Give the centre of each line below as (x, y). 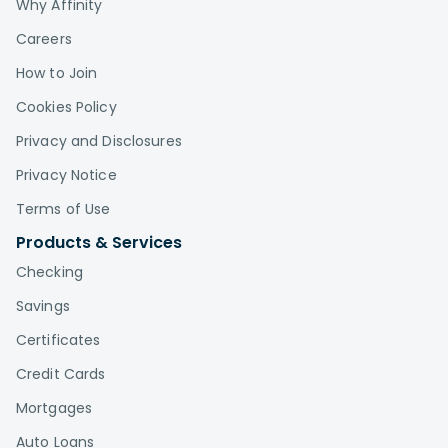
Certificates (58, 339)
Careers (44, 38)
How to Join (57, 72)
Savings (43, 305)
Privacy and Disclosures (99, 140)
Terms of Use (63, 208)
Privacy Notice (66, 174)
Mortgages (54, 407)
